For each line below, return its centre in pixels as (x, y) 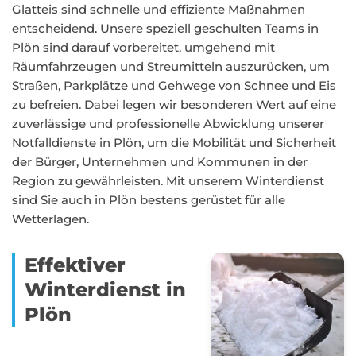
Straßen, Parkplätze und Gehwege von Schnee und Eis (174, 85)
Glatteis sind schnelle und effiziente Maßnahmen (159, 9)
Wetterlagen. (50, 219)
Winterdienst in (105, 290)
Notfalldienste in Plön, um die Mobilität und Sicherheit (174, 143)
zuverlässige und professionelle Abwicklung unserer (168, 124)
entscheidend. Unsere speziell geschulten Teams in (165, 28)
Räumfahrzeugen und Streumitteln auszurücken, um (171, 66)
